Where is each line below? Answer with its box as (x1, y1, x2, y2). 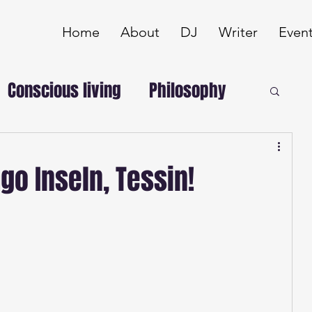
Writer (218, 24, 258, 40)
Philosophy (149, 77, 226, 103)
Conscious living (8, 77, 121, 103)
